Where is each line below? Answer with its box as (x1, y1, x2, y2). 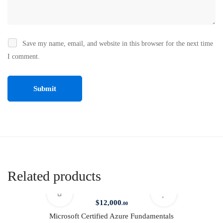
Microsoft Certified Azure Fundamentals (49, 212, 174, 220)
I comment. (7, 53, 40, 61)
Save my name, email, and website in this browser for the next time (22, 40, 213, 48)
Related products (7, 168, 101, 184)
